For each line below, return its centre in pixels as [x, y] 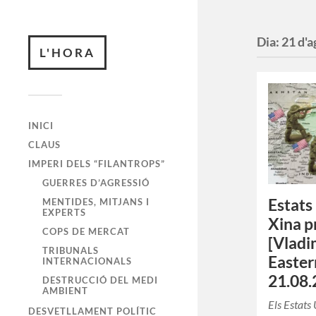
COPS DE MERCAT [86, 231]
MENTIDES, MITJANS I [96, 202]
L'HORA [67, 53]
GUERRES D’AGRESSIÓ [96, 183]
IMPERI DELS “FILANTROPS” [97, 164]
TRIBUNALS [71, 250]
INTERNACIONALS [87, 261]
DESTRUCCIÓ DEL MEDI [100, 280]
